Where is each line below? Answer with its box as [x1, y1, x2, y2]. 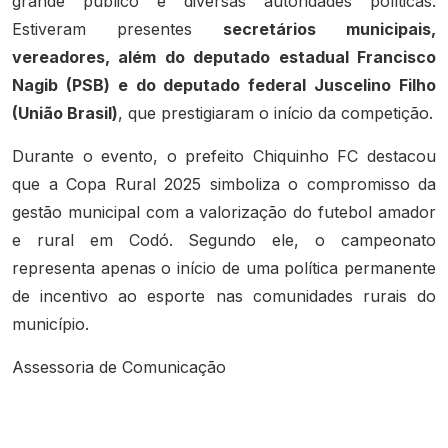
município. [12, 314, 89, 335]
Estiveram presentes [12, 18, 223, 39]
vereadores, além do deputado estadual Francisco [12, 46, 436, 67]
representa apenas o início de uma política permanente [12, 258, 436, 279]
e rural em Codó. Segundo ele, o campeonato [12, 230, 436, 251]
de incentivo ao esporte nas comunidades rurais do [12, 286, 436, 307]
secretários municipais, [223, 18, 436, 39]
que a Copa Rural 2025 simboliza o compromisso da [12, 174, 436, 195]
